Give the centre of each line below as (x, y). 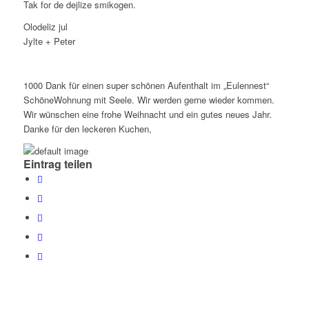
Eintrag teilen (58, 164)
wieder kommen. (241, 100)
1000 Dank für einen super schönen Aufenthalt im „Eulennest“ (146, 86)
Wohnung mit (80, 100)
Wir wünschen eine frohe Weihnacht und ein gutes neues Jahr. (147, 114)
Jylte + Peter (49, 41)
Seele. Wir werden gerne (157, 100)
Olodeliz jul (45, 27)
